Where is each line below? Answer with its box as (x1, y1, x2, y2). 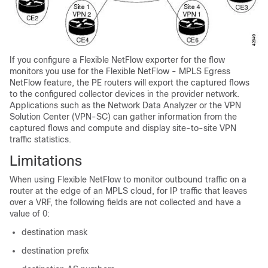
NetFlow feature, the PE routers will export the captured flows (10, 78, 249, 88)
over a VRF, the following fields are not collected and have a (10, 197, 241, 208)
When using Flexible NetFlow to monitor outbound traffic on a (10, 175, 246, 185)
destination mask (22, 227, 87, 237)
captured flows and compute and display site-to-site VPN (10, 123, 236, 133)
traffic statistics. (10, 135, 71, 145)
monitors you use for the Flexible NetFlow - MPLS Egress (10, 66, 230, 77)
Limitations (10, 153, 82, 169)
